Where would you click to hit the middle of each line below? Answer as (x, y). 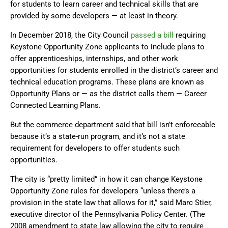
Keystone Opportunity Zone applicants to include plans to (107, 47)
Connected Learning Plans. (55, 106)
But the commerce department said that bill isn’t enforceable (113, 125)
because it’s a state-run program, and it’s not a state (98, 137)
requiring (190, 35)
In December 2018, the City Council (70, 35)
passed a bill (152, 35)
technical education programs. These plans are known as (107, 82)
